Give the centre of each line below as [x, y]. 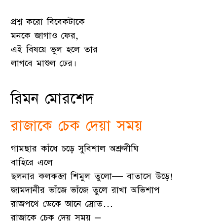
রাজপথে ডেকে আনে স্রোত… [62, 204]
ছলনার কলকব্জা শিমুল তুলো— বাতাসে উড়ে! [92, 176]
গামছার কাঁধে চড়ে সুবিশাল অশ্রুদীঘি [75, 148]
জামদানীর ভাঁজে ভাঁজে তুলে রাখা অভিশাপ [86, 190]
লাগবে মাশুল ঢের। [44, 63]
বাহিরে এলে [32, 162]
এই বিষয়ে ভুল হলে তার [55, 49]
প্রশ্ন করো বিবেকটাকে [48, 22]
